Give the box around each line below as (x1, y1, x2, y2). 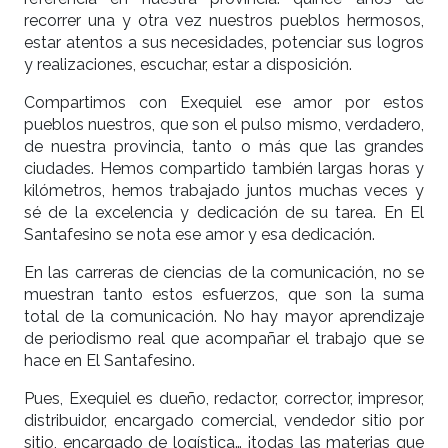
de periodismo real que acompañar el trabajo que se (24, 329, 424, 349)
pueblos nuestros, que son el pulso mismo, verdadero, (24, 115, 424, 135)
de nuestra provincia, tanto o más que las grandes (24, 137, 424, 157)
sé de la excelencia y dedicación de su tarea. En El (24, 203, 424, 223)
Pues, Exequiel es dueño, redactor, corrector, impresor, (24, 389, 424, 409)
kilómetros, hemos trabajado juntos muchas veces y (24, 181, 424, 201)
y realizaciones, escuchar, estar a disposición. (24, 55, 352, 75)
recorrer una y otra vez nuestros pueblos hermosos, (24, 11, 424, 31)
